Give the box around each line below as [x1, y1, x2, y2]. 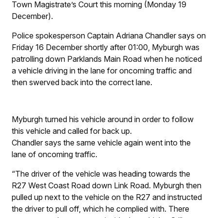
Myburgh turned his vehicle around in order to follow [12, 114, 194, 125]
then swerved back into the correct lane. [12, 77, 152, 88]
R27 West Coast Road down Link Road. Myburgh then [12, 181, 201, 191]
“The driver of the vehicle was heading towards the [12, 169, 190, 179]
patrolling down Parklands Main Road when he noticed [12, 54, 202, 64]
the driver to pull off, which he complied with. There [12, 204, 189, 214]
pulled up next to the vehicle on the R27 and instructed [12, 192, 202, 202]
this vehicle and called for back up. [12, 126, 132, 136]
